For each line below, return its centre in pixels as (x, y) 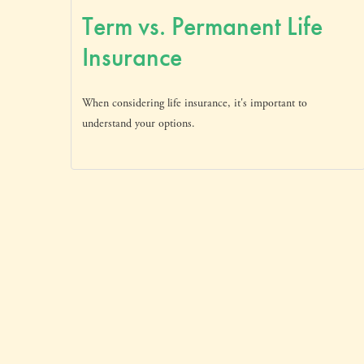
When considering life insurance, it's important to (195, 103)
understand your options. (139, 123)
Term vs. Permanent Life (202, 26)
